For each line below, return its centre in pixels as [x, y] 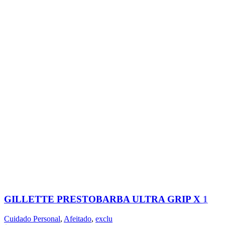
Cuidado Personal [32, 218]
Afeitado [78, 218]
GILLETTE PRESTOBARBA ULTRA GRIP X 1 [106, 199]
